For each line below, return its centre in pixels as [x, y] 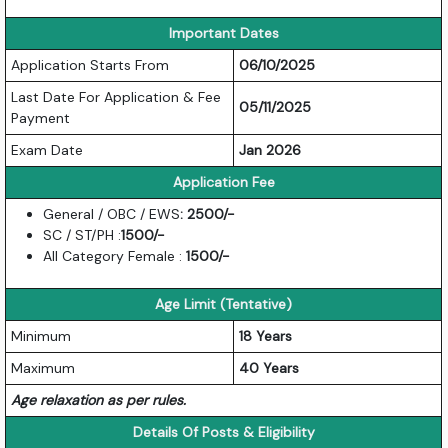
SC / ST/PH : [82, 234]
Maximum [43, 367]
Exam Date [47, 149]
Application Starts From [90, 64]
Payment [41, 117]
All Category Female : [113, 255]
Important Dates [223, 32]
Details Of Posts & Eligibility [223, 431]
